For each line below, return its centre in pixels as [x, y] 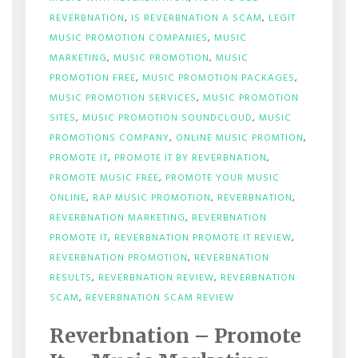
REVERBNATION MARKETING [117, 218]
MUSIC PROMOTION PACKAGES [218, 78]
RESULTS [70, 278]
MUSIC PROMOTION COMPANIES [128, 38]
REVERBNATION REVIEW [156, 278]
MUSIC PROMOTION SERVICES [123, 98]
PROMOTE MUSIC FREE [104, 178]
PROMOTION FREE [92, 78]
